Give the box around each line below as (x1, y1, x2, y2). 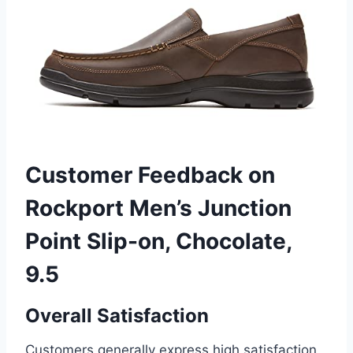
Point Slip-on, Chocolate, (25, 228, 292, 255)
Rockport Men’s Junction (25, 195, 292, 222)
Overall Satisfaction (25, 304, 209, 328)
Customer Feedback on (25, 162, 275, 189)
